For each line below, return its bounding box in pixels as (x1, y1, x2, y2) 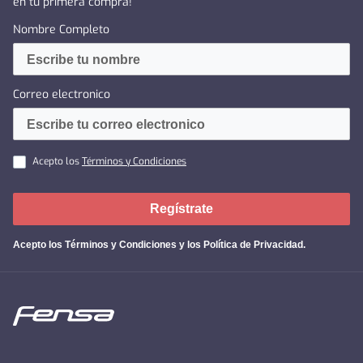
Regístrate (150, 202, 213, 216)
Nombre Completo (13, 22, 109, 38)
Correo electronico (13, 87, 110, 103)
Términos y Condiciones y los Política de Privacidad (65, 239, 303, 251)
